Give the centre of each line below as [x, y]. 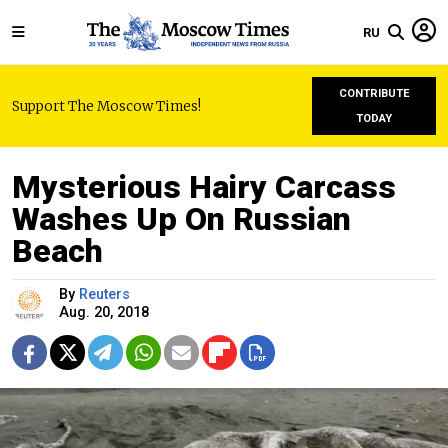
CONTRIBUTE [374, 93]
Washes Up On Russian [181, 219]
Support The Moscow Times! [106, 106]
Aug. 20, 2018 [104, 312]
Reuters [104, 294]
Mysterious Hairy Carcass [204, 187]
